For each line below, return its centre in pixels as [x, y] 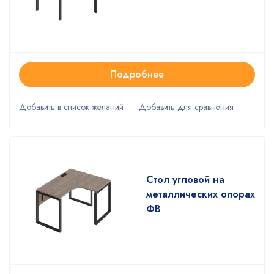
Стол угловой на [185, 179]
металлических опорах [201, 194]
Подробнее [137, 74]
